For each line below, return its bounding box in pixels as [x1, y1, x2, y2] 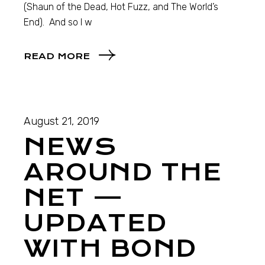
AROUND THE [24, 159, 222, 187]
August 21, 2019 [24, 115, 100, 128]
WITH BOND [24, 235, 197, 263]
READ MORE [24, 51, 91, 62]
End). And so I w [24, 16, 93, 28]
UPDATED [24, 209, 167, 238]
